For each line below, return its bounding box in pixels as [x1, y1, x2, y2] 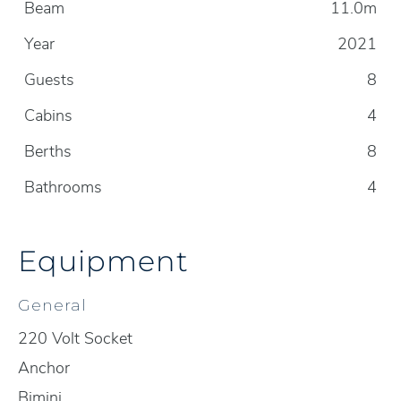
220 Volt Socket [18, 328, 132, 349]
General [18, 295, 87, 314]
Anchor [18, 357, 70, 379]
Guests [24, 69, 74, 90]
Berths [24, 141, 72, 162]
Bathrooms [24, 176, 102, 198]
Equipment [18, 242, 189, 278]
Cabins [24, 105, 73, 126]
